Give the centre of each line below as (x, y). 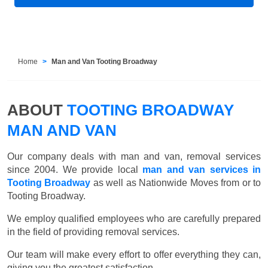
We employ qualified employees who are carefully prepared (134, 218)
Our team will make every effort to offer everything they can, (134, 254)
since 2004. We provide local (75, 169)
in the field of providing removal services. (93, 232)
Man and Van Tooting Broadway (105, 61)
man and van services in (202, 169)
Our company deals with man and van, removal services (134, 156)
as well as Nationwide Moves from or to (176, 182)
